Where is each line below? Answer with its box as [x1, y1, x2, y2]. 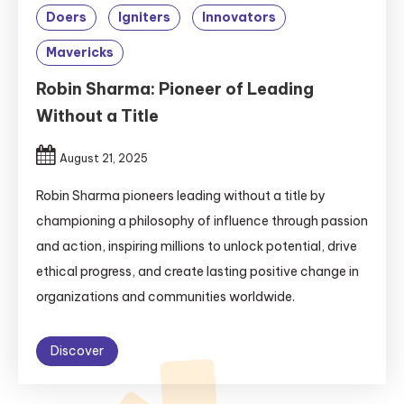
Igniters [118, 9, 170, 25]
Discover [50, 343, 104, 359]
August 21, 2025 [60, 151, 148, 165]
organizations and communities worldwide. [36, 289, 295, 305]
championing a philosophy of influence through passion [36, 213, 368, 229]
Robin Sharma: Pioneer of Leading [36, 78, 314, 99]
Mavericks [46, 44, 114, 60]
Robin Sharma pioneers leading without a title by [36, 188, 326, 204]
